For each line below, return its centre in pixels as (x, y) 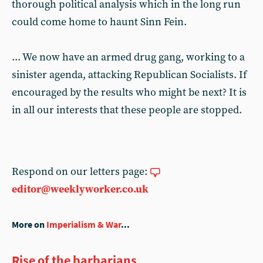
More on (29, 225)
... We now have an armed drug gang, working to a (128, 57)
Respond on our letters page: (81, 172)
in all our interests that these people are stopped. (127, 110)
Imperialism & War (84, 225)
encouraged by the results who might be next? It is (129, 92)
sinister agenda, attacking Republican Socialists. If (129, 75)
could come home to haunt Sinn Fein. (99, 22)
